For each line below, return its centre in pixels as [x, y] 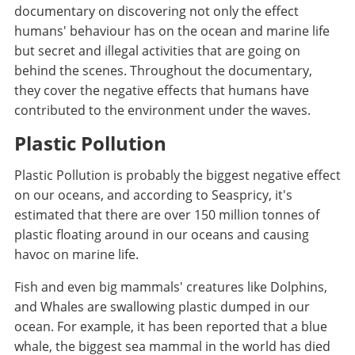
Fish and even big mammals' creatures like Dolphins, [170, 286]
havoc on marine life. [76, 254]
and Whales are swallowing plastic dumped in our [162, 306]
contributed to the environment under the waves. [162, 110]
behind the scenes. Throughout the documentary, [163, 70]
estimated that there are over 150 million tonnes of [166, 214]
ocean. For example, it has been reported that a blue [170, 326]
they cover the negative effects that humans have [161, 90]
